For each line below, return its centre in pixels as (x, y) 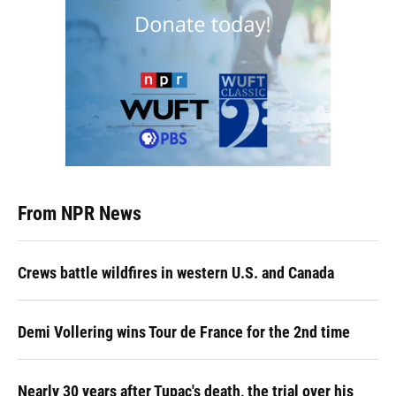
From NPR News (80, 213)
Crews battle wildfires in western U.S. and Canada (176, 273)
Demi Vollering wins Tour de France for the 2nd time (184, 332)
